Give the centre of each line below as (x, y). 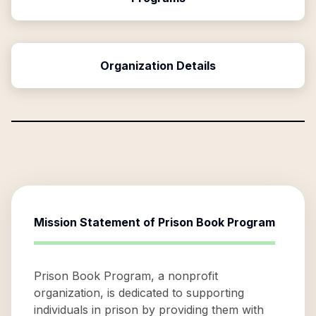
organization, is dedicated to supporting (139, 293)
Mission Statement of (96, 222)
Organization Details (158, 66)
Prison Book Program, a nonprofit (126, 276)
